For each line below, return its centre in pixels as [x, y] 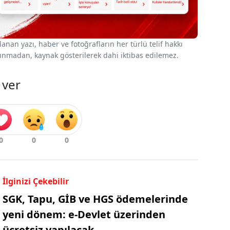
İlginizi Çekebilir [35, 181]
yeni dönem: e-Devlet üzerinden [84, 215]
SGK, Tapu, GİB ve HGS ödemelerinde [95, 199]
